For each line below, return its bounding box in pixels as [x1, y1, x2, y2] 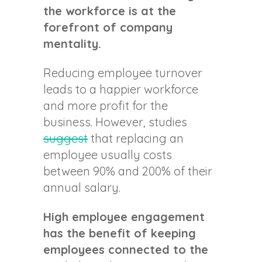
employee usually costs [43, 147, 172, 163]
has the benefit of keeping [43, 226, 196, 241]
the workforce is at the [43, 4, 176, 19]
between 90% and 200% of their [43, 164, 212, 179]
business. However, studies [43, 115, 187, 130]
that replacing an [88, 131, 184, 146]
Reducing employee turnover [43, 65, 202, 81]
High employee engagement [43, 209, 205, 225]
